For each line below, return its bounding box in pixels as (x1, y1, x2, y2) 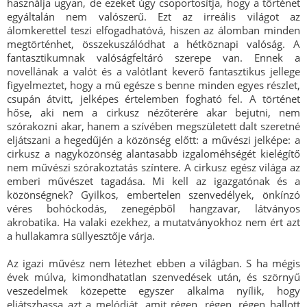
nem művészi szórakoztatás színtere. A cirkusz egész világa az (7, 160, 300, 174)
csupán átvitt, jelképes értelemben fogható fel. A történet (7, 92, 300, 106)
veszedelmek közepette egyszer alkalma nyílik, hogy (7, 284, 300, 297)
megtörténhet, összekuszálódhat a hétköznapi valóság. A (7, 37, 300, 51)
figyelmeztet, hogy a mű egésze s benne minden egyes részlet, (7, 78, 300, 92)
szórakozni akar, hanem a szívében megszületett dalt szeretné (7, 119, 300, 133)
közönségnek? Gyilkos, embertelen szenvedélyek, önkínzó (7, 188, 300, 201)
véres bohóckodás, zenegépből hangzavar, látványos (7, 201, 300, 215)
